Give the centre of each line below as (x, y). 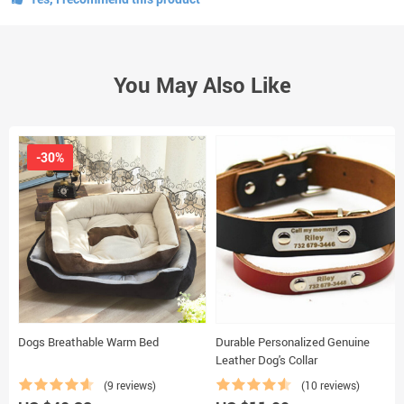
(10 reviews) (331, 385)
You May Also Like (202, 84)
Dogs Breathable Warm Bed (88, 341)
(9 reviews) (130, 385)
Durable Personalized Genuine (293, 341)
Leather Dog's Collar (266, 359)
